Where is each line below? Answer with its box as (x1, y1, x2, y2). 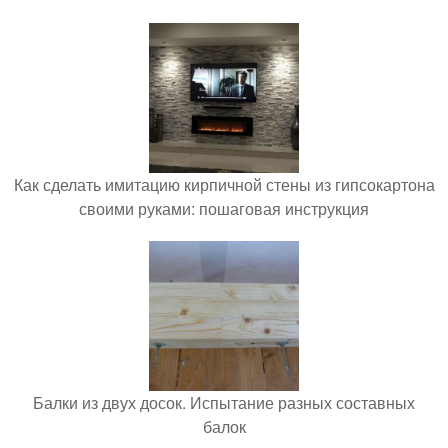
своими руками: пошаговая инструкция (79, 197, 369, 220)
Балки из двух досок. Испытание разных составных (33, 391, 415, 414)
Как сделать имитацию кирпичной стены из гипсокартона (13, 173, 435, 196)
